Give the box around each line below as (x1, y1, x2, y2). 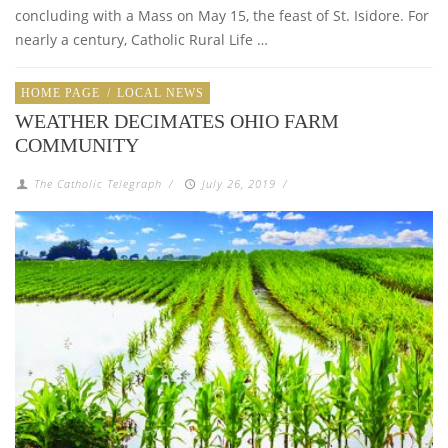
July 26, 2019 (201, 176, 276, 192)
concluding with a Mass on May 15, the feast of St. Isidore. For (15, 6, 429, 26)
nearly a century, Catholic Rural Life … (15, 30, 268, 50)
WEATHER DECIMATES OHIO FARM (15, 110, 339, 133)
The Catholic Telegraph (34, 176, 163, 192)
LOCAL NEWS (117, 86, 204, 101)
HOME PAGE (21, 86, 100, 101)
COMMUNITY (15, 134, 139, 157)
